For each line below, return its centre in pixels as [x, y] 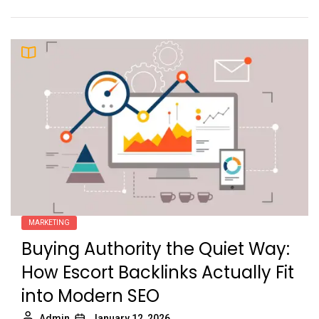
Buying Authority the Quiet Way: [156, 249]
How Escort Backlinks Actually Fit [158, 272]
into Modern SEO [90, 296]
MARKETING [49, 222]
